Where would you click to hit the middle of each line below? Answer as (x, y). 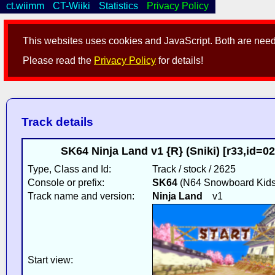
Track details (57, 122)
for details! (180, 61)
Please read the (59, 61)
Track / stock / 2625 (194, 169)
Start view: (50, 260)
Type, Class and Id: (69, 169)
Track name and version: (81, 196)
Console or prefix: (66, 182)
